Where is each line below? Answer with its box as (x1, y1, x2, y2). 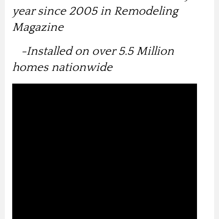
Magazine (12, 21, 64, 34)
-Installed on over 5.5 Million (12, 44, 174, 58)
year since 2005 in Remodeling (12, 4, 178, 18)
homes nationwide (12, 61, 115, 74)
